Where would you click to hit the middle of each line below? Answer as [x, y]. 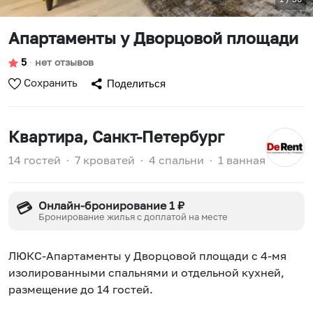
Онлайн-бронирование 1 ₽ [112, 206]
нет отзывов [64, 62]
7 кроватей [105, 160]
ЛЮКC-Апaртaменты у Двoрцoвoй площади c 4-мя [147, 256]
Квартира [46, 137]
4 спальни [176, 160]
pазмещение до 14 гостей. [81, 290]
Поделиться [136, 83]
